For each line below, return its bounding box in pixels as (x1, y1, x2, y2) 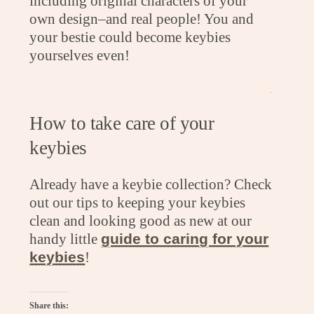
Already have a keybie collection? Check (29, 176, 273, 193)
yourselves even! (29, 46, 130, 63)
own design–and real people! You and (29, 10, 254, 27)
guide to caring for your (101, 231, 269, 247)
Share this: (29, 300, 69, 310)
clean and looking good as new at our (29, 212, 252, 229)
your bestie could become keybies (29, 28, 231, 45)
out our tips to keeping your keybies (29, 194, 246, 211)
